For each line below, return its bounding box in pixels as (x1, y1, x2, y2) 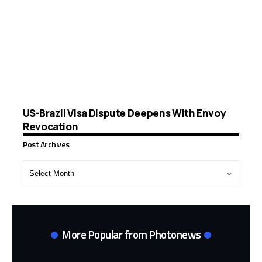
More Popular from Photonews (62, 226, 201, 243)
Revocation (23, 120, 78, 134)
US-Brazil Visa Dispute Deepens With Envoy (23, 106, 226, 120)
